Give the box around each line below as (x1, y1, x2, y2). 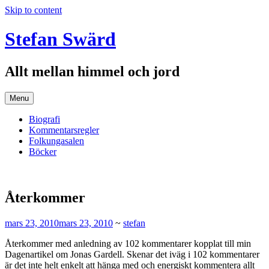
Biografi (29, 113, 60, 124)
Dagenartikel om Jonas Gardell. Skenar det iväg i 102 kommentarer (5, 249, 259, 259)
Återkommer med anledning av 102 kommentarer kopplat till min (5, 238, 251, 249)
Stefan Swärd (5, 28, 116, 50)
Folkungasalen (29, 135, 84, 146)
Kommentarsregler (29, 124, 99, 135)
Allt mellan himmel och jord (5, 63, 180, 79)
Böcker (29, 146, 56, 157)
